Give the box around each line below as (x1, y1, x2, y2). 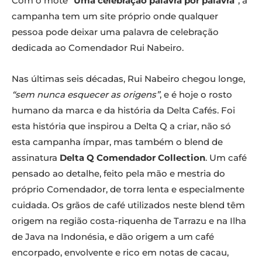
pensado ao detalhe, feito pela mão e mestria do (12, 168, 225, 180)
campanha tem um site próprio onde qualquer (12, 11, 218, 22)
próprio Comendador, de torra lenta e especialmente (12, 184, 244, 195)
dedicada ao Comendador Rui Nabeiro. (12, 42, 184, 54)
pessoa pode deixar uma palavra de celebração (12, 26, 219, 38)
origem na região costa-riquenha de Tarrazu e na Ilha (12, 215, 246, 227)
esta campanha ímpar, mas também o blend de (12, 136, 223, 148)
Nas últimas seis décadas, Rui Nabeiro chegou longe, (12, 73, 245, 85)
